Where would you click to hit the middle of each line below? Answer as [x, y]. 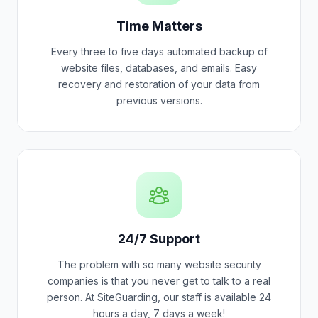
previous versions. [159, 100]
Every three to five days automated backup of [159, 51]
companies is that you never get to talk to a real [159, 281]
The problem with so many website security [159, 264]
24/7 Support [159, 239]
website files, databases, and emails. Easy [159, 68]
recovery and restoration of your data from [159, 84]
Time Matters [159, 26]
